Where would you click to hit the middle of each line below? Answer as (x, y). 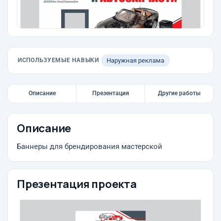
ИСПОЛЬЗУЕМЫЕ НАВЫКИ (58, 60)
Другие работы (179, 93)
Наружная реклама (135, 60)
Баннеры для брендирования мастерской (90, 147)
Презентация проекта (77, 184)
